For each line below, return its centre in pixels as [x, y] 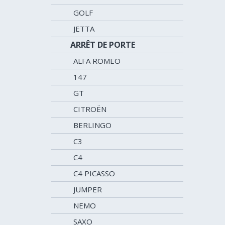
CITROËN [90, 109]
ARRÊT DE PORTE [103, 45]
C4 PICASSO [94, 173]
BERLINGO [92, 125]
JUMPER [88, 189]
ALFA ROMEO [97, 61]
